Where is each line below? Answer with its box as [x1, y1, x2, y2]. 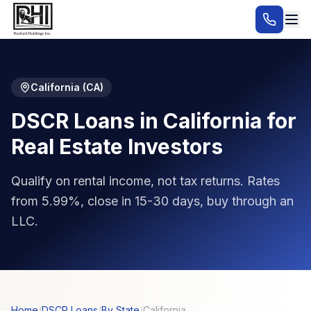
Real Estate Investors [11, 134, 223, 159]
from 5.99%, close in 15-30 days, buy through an [11, 194, 294, 208]
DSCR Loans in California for [11, 108, 296, 133]
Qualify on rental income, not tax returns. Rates [11, 174, 280, 188]
